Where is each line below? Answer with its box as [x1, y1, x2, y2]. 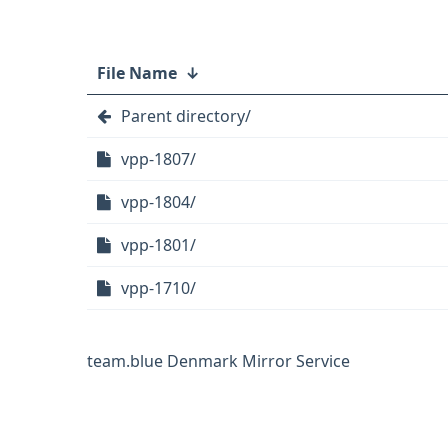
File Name [97, 62, 177, 84]
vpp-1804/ [121, 191, 196, 213]
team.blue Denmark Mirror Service [87, 350, 350, 372]
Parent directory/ [121, 105, 251, 127]
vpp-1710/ [121, 277, 196, 299]
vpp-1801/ [121, 234, 196, 256]
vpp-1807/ [121, 148, 196, 170]
